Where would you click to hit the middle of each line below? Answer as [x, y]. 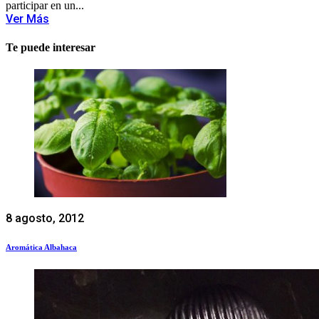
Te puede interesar [51, 47]
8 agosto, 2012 [45, 218]
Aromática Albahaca [41, 247]
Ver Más [27, 19]
